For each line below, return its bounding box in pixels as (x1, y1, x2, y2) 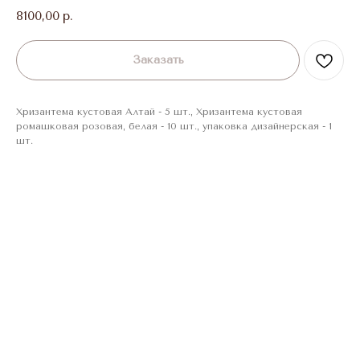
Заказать (132, 52, 184, 67)
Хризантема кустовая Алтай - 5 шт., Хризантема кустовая (16, 105, 302, 117)
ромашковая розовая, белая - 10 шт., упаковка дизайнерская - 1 (16, 120, 332, 132)
